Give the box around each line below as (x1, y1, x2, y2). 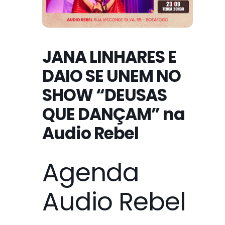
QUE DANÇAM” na (42, 102, 185, 126)
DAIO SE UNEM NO (42, 64, 181, 88)
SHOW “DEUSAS (42, 83, 167, 107)
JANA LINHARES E (42, 45, 176, 69)
